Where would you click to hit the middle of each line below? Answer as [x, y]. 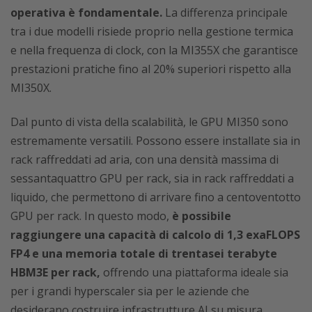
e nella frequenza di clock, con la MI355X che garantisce [154, 50]
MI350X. [31, 87]
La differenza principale [225, 12]
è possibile [202, 216]
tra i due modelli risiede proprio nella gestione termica [152, 31]
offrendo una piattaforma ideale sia [194, 272]
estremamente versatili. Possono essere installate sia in [155, 140]
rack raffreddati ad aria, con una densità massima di [145, 159]
